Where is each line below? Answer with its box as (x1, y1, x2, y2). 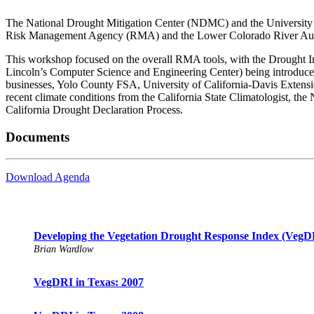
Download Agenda (6, 170, 90, 183)
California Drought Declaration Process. (6, 104, 183, 116)
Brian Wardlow (34, 244, 93, 255)
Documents (6, 129, 69, 144)
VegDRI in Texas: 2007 (34, 276, 144, 289)
